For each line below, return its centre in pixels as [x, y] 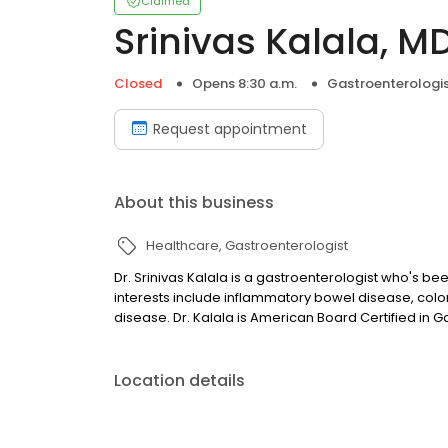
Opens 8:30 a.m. [244, 83]
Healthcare [182, 245]
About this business [194, 202]
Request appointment [230, 129]
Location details [179, 380]
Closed [138, 83]
